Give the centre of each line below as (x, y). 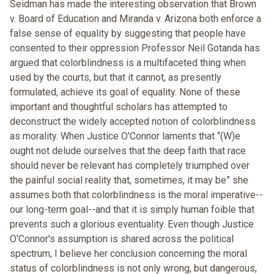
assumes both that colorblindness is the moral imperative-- (136, 195)
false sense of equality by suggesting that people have (128, 34)
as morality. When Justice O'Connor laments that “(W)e (125, 136)
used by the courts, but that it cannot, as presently (116, 78)
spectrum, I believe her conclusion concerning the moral (128, 254)
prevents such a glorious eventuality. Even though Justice (132, 224)
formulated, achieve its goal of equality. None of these (125, 92)
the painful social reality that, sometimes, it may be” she (129, 180)
